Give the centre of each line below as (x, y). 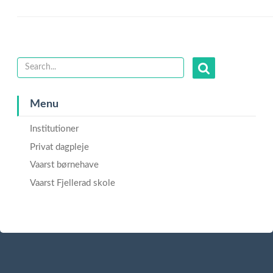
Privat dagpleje (59, 147)
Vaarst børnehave (64, 165)
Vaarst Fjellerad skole (73, 183)
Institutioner (54, 129)
